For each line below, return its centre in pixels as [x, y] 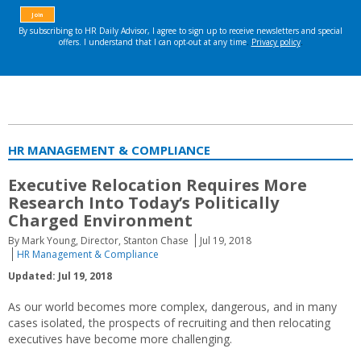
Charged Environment [100, 220]
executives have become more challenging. [120, 339]
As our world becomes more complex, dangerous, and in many [172, 307]
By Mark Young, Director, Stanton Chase [98, 241]
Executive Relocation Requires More [158, 185]
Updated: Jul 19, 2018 [60, 276]
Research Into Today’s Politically [143, 203]
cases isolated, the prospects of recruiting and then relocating [169, 323]
